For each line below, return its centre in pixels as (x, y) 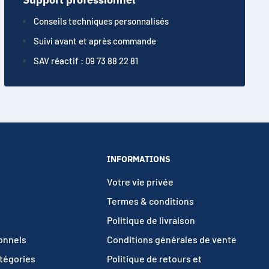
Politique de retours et (154, 258)
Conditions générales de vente (172, 239)
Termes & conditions (150, 201)
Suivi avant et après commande (95, 41)
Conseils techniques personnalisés (101, 21)
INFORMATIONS (139, 159)
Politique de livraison (151, 220)
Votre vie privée (140, 181)
